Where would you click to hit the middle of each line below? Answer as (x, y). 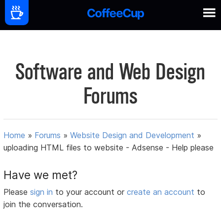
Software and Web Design (110, 72)
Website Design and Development (132, 135)
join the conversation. (43, 204)
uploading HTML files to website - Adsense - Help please (109, 148)
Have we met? (41, 175)
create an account (161, 192)
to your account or (91, 192)
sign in (43, 192)
